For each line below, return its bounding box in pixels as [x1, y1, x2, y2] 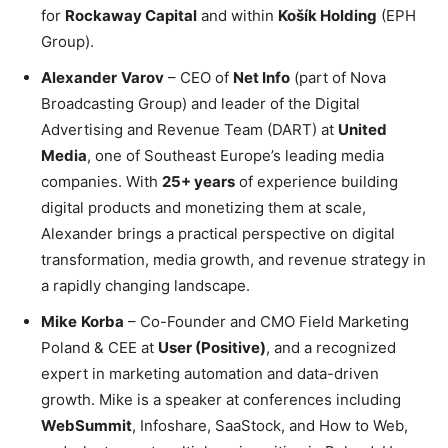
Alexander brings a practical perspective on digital [41, 224, 395, 244]
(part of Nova [290, 68, 386, 88]
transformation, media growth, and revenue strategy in [41, 250, 426, 270]
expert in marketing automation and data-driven [41, 364, 379, 384]
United [338, 120, 387, 140]
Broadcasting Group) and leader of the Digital [41, 94, 360, 114]
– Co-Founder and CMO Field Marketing [124, 312, 409, 332]
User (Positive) [158, 338, 266, 358]
